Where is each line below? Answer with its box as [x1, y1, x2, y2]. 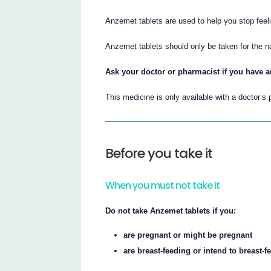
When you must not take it [105, 178, 220, 193]
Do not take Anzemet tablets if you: [105, 206, 237, 215]
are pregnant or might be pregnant [123, 230, 253, 240]
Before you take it [105, 144, 213, 163]
